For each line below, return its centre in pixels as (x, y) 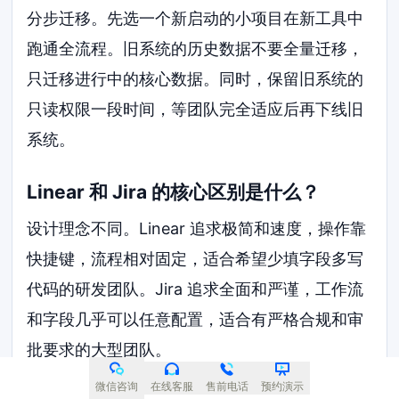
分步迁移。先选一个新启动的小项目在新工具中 (195, 19)
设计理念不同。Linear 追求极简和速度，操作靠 (197, 229)
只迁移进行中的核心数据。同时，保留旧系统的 (195, 79)
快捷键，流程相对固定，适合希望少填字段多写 (195, 259)
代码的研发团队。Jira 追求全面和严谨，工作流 (195, 289)
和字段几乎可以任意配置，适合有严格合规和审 (195, 320)
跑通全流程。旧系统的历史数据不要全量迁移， (195, 49)
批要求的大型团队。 (99, 350)
